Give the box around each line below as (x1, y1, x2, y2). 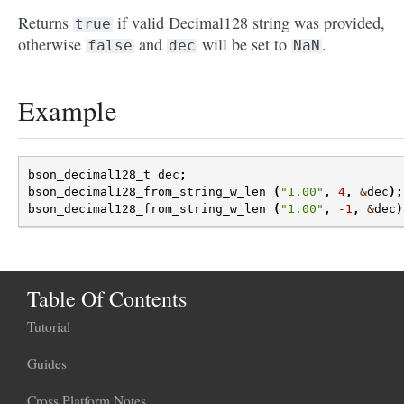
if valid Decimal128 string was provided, (113, 12, 385, 34)
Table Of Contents (27, 284, 187, 314)
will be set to (197, 33, 291, 56)
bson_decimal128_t (28, 168, 151, 182)
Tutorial (27, 317, 70, 336)
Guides (27, 354, 67, 373)
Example (18, 92, 117, 130)
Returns (18, 12, 73, 34)
